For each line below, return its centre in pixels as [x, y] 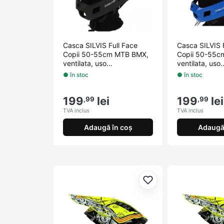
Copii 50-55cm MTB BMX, [106, 54]
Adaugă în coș [108, 127]
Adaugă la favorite [182, 185]
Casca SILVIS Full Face [100, 45]
